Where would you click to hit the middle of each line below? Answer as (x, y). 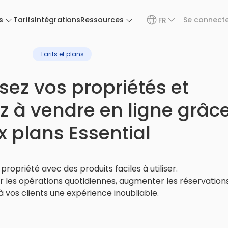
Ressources (102, 20)
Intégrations (58, 20)
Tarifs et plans (62, 54)
